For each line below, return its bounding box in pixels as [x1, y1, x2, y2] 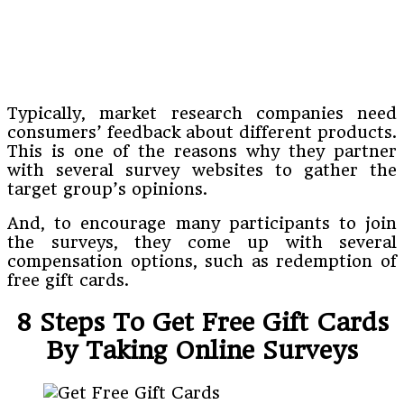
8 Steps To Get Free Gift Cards [15, 308, 389, 336]
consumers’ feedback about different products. [7, 122, 397, 142]
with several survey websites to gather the [7, 160, 397, 179]
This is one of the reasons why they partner [7, 141, 397, 161]
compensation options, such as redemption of [7, 251, 397, 271]
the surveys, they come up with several [7, 232, 397, 252]
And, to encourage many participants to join [7, 213, 397, 233]
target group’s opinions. [7, 179, 207, 198]
